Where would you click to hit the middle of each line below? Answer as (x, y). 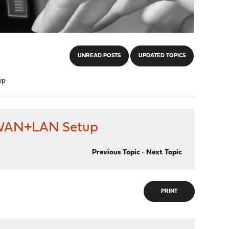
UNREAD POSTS (99, 56)
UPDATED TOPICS (162, 56)
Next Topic (164, 153)
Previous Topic (116, 153)
